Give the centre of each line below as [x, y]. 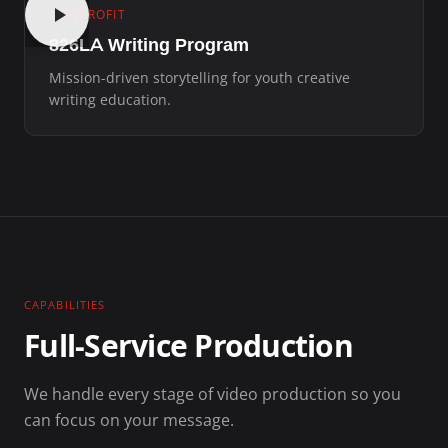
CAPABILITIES [65, 304]
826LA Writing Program [149, 44]
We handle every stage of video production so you [212, 393]
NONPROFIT [87, 14]
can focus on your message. [129, 419]
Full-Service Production [188, 346]
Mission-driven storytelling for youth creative [199, 77]
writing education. [110, 99]
